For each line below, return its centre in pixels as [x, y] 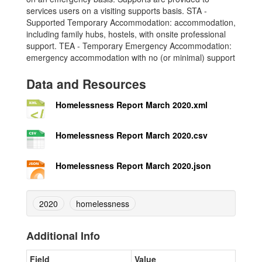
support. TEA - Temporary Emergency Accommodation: [129, 45]
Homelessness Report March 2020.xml [132, 104]
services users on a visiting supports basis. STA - [117, 10]
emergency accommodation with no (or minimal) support [131, 57]
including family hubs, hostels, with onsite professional [126, 34]
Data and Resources [86, 83]
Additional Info [63, 235]
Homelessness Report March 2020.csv [132, 135]
